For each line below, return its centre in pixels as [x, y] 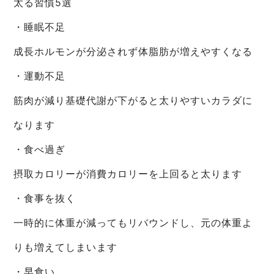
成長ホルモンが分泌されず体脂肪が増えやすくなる [133, 51]
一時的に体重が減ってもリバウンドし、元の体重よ [133, 222]
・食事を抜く [45, 198]
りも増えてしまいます [66, 247]
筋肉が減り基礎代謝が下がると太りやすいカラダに [133, 100]
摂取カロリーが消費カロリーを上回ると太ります [128, 173]
